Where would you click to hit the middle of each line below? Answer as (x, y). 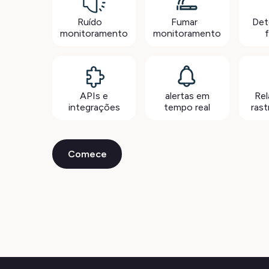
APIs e (94, 96)
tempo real (187, 107)
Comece (87, 154)
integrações (94, 107)
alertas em (187, 96)
